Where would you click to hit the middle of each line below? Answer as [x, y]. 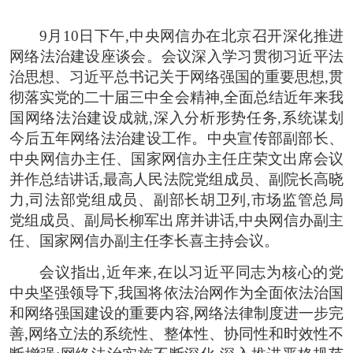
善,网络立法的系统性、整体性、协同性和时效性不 [176, 333]
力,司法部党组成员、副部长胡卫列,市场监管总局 [176, 199]
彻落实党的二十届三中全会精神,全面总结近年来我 [176, 97]
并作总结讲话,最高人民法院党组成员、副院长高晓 [176, 179]
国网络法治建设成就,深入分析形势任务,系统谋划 [176, 117]
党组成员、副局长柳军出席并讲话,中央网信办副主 [176, 220]
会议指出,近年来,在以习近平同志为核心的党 [191, 272]
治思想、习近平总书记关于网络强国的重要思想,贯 [176, 76]
